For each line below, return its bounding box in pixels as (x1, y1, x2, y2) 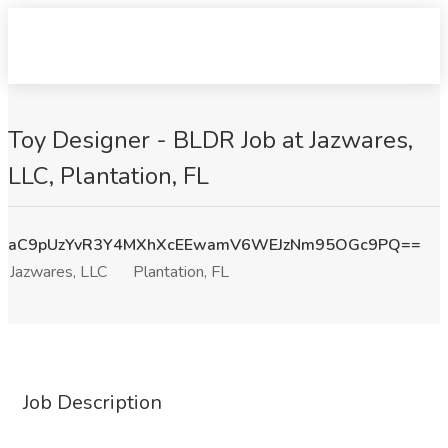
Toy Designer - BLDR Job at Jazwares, (8, 124, 413, 156)
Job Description (23, 389, 162, 416)
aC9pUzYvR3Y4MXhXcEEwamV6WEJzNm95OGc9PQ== (8, 234, 421, 256)
